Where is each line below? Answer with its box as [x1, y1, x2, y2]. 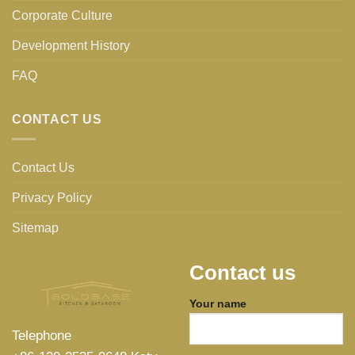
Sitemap [12, 220, 59, 235]
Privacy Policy [12, 190, 92, 204]
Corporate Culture [12, 9, 113, 23]
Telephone [12, 327, 71, 343]
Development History [12, 39, 130, 53]
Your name [189, 296, 246, 310]
